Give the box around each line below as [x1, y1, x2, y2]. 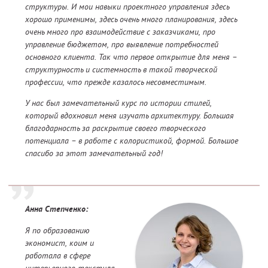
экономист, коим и [25, 237, 94, 249]
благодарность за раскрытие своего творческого [25, 123, 206, 134]
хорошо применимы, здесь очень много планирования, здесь [25, 14, 237, 25]
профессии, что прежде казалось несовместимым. [25, 77, 206, 88]
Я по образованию [25, 225, 90, 236]
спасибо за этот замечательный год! [25, 148, 163, 159]
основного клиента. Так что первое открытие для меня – [25, 51, 237, 63]
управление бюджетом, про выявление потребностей [25, 39, 218, 50]
